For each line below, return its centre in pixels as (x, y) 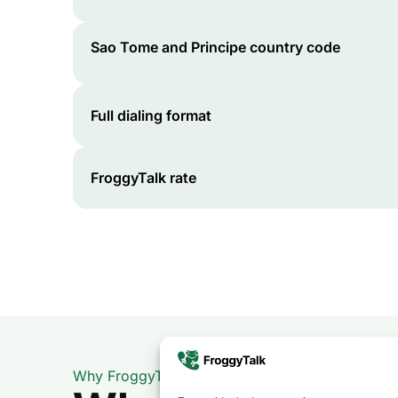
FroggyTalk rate (143, 178)
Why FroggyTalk (127, 376)
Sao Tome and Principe (168, 47)
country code (293, 47)
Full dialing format (151, 115)
